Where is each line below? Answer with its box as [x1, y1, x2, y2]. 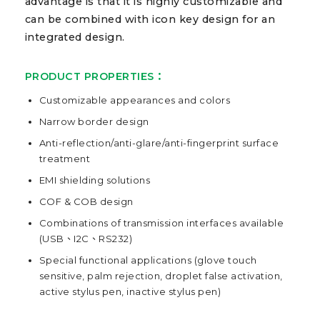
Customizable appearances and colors [39, 94, 231, 106]
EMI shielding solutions [39, 174, 151, 186]
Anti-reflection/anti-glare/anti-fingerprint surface [39, 137, 279, 149]
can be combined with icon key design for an [24, 13, 276, 26]
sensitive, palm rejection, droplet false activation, [39, 270, 283, 282]
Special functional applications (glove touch [39, 254, 257, 266]
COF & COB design [39, 196, 134, 208]
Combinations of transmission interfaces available [39, 217, 284, 229]
